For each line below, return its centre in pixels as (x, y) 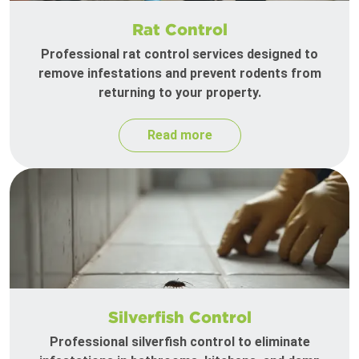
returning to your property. (179, 93)
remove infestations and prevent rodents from (179, 74)
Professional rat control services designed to (179, 54)
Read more (179, 135)
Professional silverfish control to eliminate (179, 342)
